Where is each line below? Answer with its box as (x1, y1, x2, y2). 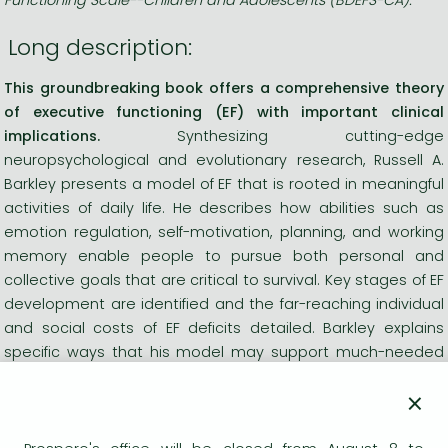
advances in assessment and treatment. (4, 365, 307, 386)
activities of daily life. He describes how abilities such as (4, 197, 444, 218)
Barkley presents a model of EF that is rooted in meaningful (4, 173, 444, 194)
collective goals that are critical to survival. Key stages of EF (4, 269, 444, 290)
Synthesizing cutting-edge (100, 125, 444, 146)
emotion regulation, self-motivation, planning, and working (4, 221, 444, 242)
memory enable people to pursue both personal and (4, 245, 444, 266)
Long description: (8, 31, 192, 63)
